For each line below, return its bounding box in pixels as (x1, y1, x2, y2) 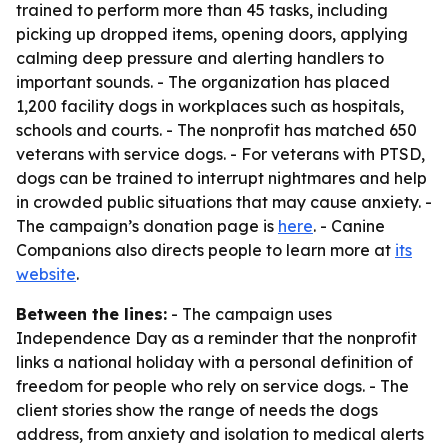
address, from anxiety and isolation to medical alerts (16, 424, 424, 444)
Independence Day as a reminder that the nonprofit (16, 328, 417, 348)
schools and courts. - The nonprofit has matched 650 (16, 120, 417, 140)
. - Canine (313, 216, 385, 236)
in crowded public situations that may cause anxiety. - (16, 192, 432, 212)
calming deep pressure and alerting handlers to (16, 48, 384, 68)
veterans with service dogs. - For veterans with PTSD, (16, 144, 425, 164)
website (16, 264, 76, 284)
